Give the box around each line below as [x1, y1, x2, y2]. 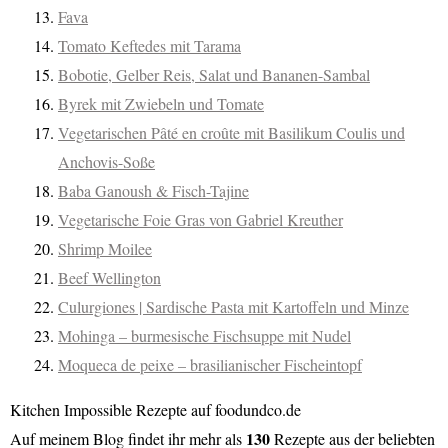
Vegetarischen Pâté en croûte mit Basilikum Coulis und [58, 121, 405, 143]
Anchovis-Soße [58, 150, 155, 172]
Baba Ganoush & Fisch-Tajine [58, 179, 249, 201]
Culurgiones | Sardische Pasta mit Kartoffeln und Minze [58, 295, 409, 317]
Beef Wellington [58, 266, 161, 288]
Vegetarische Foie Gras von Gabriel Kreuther [58, 208, 343, 230]
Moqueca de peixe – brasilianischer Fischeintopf [58, 353, 362, 375]
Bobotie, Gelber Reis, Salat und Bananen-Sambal [58, 63, 370, 85]
